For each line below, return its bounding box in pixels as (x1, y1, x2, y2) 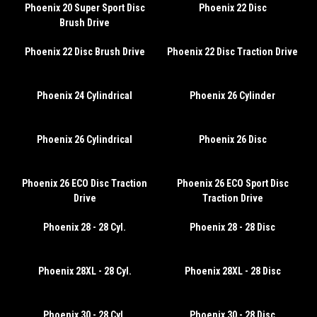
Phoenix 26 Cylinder (190, 90, 275, 101)
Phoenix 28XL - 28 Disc (184, 265, 281, 277)
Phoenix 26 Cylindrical (37, 134, 132, 145)
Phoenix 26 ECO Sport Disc (176, 178, 289, 189)
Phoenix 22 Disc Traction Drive (167, 46, 298, 57)
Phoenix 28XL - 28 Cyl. (38, 265, 132, 277)
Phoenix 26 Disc (198, 134, 267, 145)
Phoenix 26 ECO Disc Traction (22, 178, 147, 189)
